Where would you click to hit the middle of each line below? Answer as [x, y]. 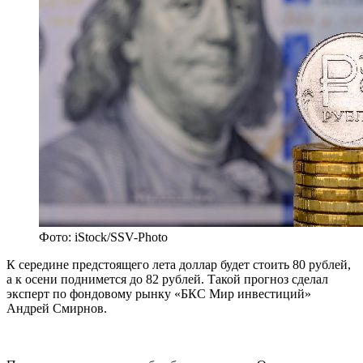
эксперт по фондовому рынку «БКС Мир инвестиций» [159, 294]
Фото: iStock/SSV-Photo [103, 237]
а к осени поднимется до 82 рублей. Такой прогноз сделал [167, 280]
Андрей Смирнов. [57, 309]
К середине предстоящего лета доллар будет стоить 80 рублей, [179, 265]
